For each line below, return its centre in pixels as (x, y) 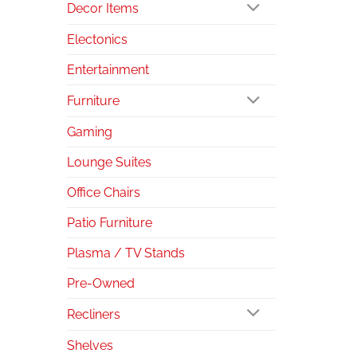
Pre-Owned (100, 283)
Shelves (90, 345)
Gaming (89, 131)
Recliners (93, 314)
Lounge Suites (109, 162)
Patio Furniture (109, 222)
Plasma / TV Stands (126, 253)
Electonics (97, 40)
